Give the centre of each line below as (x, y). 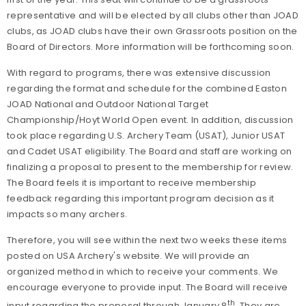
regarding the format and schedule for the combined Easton (147, 89)
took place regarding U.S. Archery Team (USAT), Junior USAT (146, 136)
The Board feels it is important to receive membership (131, 183)
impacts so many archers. (67, 214)
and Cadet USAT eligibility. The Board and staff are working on (150, 152)
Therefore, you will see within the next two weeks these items (147, 240)
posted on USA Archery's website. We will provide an (128, 256)
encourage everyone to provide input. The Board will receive (148, 288)
